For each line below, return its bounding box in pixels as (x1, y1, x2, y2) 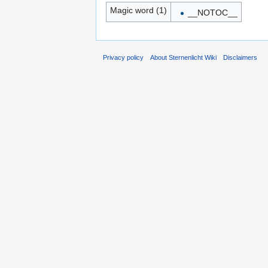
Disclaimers (223, 54, 258, 62)
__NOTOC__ (187, 8, 237, 18)
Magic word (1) (109, 5, 167, 15)
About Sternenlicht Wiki (150, 54, 217, 62)
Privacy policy (103, 54, 144, 62)
